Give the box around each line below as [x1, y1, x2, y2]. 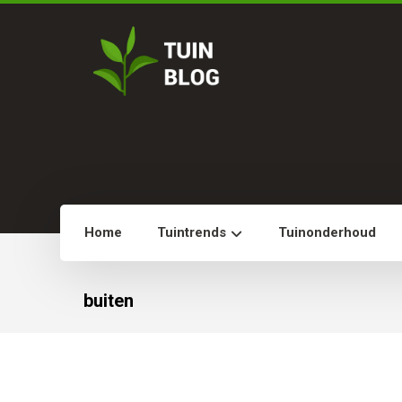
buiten [83, 290, 135, 311]
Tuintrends [157, 224, 227, 240]
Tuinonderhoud [278, 224, 377, 240]
